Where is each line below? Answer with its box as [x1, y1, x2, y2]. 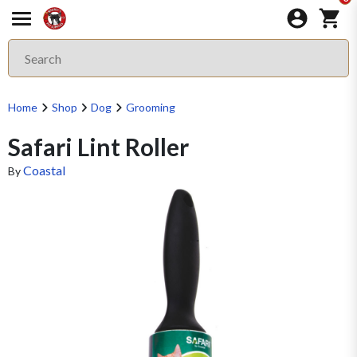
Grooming [125, 100, 175, 114]
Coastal [23, 163, 65, 178]
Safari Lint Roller [8, 132, 189, 161]
